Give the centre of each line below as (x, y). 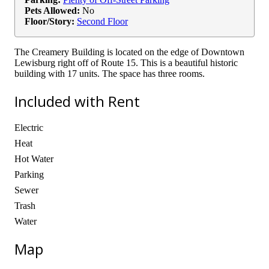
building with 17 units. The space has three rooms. (110, 73)
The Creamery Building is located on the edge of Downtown (129, 52)
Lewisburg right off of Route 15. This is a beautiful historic (126, 62)
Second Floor (102, 21)
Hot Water (34, 159)
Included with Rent (77, 101)
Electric (29, 128)
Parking (29, 175)
